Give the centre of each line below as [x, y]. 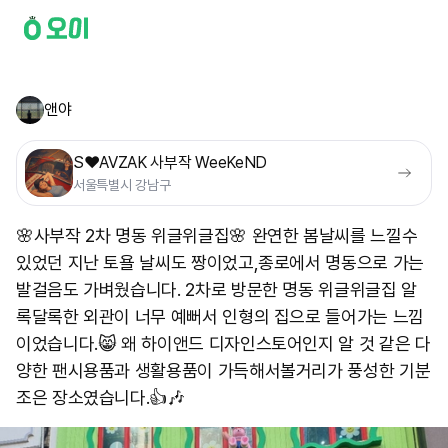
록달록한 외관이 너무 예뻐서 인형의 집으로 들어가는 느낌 [220, 316]
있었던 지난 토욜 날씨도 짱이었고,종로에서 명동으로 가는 [220, 262]
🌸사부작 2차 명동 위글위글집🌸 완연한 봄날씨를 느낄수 [217, 235]
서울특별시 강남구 [122, 185]
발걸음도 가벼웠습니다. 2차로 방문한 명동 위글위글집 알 [216, 289]
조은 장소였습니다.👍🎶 [100, 397]
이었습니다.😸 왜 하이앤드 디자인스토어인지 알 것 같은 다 [223, 343]
